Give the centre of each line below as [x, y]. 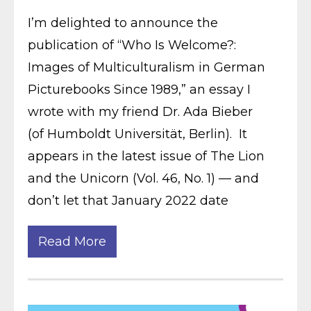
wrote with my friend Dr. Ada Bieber [140, 112]
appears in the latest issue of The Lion [146, 157]
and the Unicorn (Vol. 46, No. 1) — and [143, 179]
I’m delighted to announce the [123, 23]
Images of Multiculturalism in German [146, 68]
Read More [72, 242]
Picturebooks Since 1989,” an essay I [139, 90]
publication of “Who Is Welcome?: [132, 45]
